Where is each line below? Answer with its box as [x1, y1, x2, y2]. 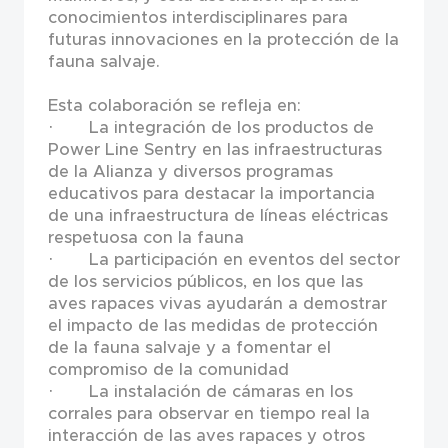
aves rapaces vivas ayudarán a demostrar [47, 293, 387, 315]
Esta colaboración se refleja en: [47, 95, 301, 117]
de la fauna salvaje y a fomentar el [47, 337, 331, 359]
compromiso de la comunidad [47, 359, 289, 381]
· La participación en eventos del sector [47, 249, 400, 271]
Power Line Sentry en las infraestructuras [47, 139, 382, 161]
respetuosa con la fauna [47, 227, 244, 249]
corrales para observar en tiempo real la [47, 403, 370, 425]
